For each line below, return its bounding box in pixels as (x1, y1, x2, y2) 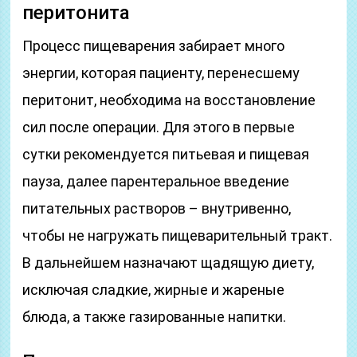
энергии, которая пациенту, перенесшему (22, 65, 300, 81)
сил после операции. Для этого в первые (22, 119, 296, 135)
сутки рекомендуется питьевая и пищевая (22, 146, 310, 163)
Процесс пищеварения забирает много (22, 37, 285, 54)
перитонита (22, 2, 131, 24)
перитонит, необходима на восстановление (22, 92, 316, 108)
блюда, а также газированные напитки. (22, 308, 287, 325)
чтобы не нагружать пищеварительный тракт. (22, 227, 333, 244)
